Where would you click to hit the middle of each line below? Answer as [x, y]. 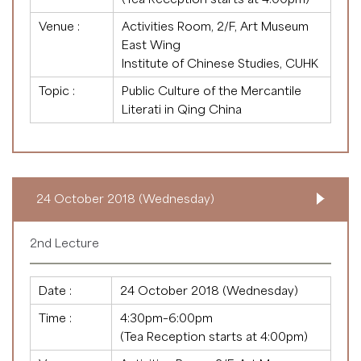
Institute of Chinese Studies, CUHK [220, 62]
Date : [55, 290]
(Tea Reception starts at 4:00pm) [214, 336]
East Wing [151, 44]
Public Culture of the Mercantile [212, 90]
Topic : [57, 90]
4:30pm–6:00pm [166, 317]
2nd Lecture [64, 242]
